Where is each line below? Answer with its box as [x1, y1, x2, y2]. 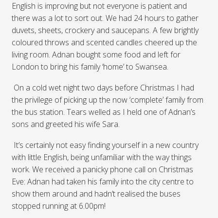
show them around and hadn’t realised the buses [12, 188, 181, 200]
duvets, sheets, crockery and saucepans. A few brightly [12, 25, 199, 36]
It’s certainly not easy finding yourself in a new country [14, 140, 199, 151]
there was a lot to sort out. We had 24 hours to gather [12, 13, 199, 24]
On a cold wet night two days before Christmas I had [14, 82, 194, 93]
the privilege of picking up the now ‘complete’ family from [12, 94, 203, 106]
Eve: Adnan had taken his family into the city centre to [12, 176, 194, 187]
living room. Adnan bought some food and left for [12, 49, 181, 60]
